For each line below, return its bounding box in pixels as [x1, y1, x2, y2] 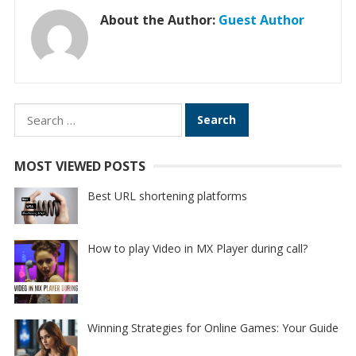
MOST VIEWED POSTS [14, 157, 145, 176]
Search [13, 104, 54, 122]
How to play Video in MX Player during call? [87, 241, 308, 257]
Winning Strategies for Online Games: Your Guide [87, 320, 339, 336]
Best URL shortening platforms [87, 188, 247, 204]
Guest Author [218, 11, 304, 29]
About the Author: [99, 11, 219, 29]
